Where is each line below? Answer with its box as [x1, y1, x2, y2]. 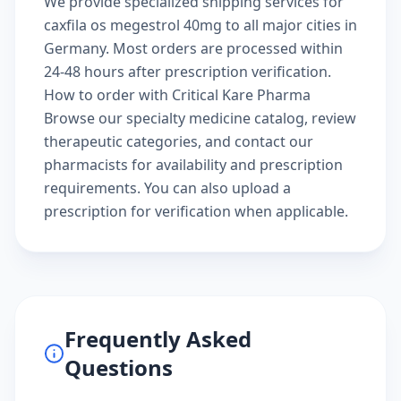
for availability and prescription [128, 155, 343, 175]
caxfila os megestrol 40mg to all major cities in [44, 15, 357, 35]
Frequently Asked [64, 324, 252, 354]
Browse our [44, 108, 126, 128]
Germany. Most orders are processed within [44, 38, 343, 58]
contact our [235, 132, 313, 151]
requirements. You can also [44, 178, 232, 198]
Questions [64, 353, 174, 382]
